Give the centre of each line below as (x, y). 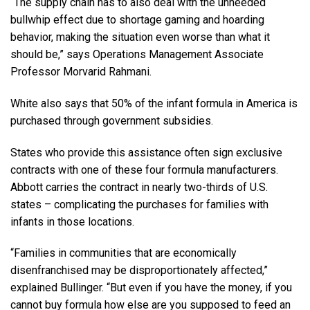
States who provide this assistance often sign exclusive (146, 152)
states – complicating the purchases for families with (139, 204)
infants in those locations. (72, 221)
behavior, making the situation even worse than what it (140, 37)
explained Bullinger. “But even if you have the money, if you (151, 288)
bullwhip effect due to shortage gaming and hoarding (137, 20)
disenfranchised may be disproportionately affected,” (139, 271)
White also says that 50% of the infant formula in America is (154, 103)
